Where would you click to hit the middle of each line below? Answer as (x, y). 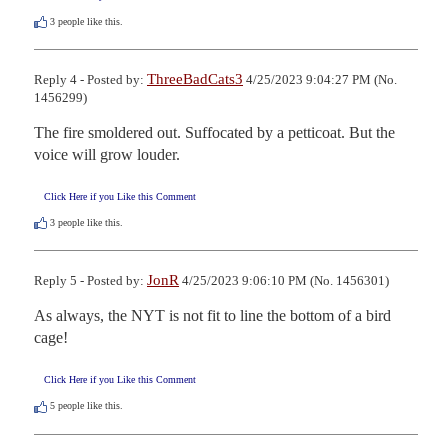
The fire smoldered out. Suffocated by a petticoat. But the (214, 133)
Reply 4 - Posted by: (90, 80)
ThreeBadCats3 (195, 79)
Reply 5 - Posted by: (90, 281)
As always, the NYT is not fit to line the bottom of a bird (212, 316)
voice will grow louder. (107, 155)
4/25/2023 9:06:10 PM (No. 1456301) (284, 281)
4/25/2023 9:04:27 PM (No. (320, 80)
